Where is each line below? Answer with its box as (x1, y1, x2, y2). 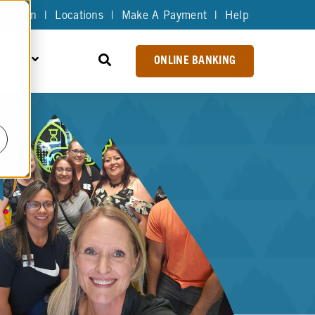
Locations (55, 10, 104, 22)
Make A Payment (121, 10, 207, 22)
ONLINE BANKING (153, 56, 236, 67)
